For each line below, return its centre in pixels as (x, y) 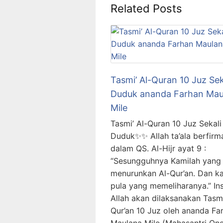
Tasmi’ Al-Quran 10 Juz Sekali (166, 123)
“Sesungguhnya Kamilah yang (166, 161)
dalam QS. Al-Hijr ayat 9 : (158, 148)
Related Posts (146, 8)
